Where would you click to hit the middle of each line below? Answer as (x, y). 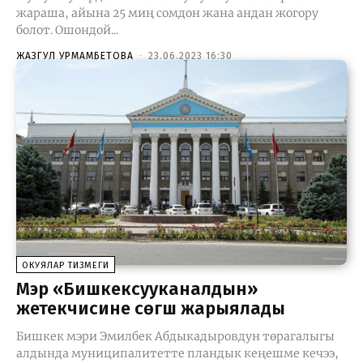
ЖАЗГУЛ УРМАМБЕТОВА (75, 56)
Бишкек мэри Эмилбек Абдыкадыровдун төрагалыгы (175, 336)
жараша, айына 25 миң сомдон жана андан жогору (167, 13)
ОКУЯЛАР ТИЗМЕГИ (66, 265)
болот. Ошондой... (67, 30)
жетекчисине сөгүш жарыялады (151, 308)
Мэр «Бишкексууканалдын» (137, 288)
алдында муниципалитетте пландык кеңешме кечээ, (177, 353)
